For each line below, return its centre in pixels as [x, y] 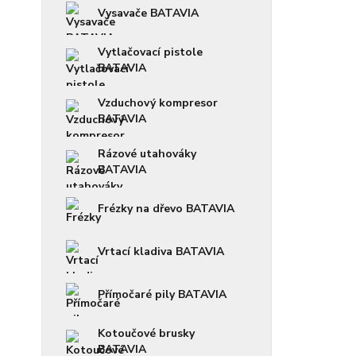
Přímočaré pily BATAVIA [162, 294]
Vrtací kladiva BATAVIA [161, 251]
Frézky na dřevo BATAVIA [166, 208]
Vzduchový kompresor [158, 103]
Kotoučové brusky [146, 333]
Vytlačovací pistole [150, 52]
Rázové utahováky [147, 153]
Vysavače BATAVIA [148, 13]
